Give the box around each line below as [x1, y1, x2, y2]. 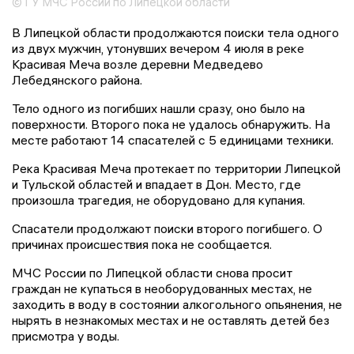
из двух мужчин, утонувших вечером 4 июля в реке [12, 40, 304, 56]
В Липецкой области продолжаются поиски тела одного [12, 24, 339, 40]
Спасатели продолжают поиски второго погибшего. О [12, 220, 322, 236]
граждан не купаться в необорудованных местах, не [12, 280, 312, 296]
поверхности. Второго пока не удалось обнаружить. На [12, 115, 330, 132]
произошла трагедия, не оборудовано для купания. [12, 191, 305, 208]
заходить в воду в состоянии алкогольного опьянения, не [12, 296, 342, 312]
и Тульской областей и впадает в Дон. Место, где [12, 175, 301, 192]
